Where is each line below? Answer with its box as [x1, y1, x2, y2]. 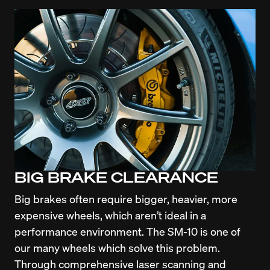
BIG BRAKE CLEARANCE [14, 167, 218, 186]
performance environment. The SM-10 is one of [14, 224, 240, 238]
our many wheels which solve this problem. [14, 240, 220, 254]
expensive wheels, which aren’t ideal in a [14, 207, 206, 222]
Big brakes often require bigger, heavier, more [14, 191, 237, 206]
